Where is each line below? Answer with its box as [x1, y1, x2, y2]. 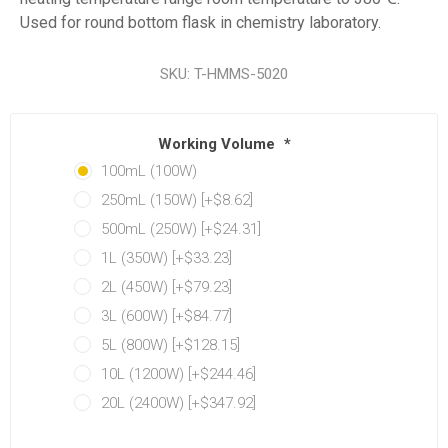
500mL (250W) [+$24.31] [101, 220, 261, 239]
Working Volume [157, 135, 279, 154]
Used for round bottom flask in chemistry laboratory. [20, 12, 381, 32]
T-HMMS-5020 [194, 64, 288, 83]
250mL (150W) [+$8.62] [101, 191, 253, 210]
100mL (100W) [101, 162, 197, 181]
